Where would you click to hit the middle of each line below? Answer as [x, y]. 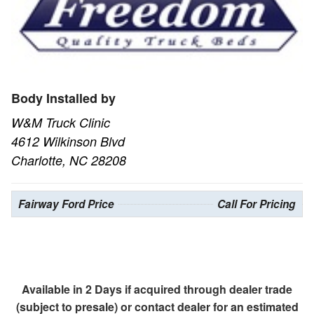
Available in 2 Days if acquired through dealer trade [157, 289]
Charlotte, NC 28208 [69, 161]
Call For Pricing [256, 204]
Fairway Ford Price [66, 204]
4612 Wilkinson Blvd [68, 142]
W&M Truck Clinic [61, 123]
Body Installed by [63, 98]
